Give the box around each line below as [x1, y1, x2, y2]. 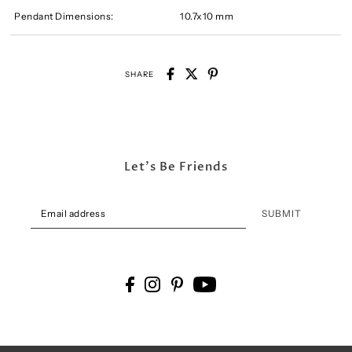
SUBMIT [261, 207, 302, 220]
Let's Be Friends [123, 159, 228, 176]
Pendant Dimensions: [14, 9, 114, 22]
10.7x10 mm [180, 9, 234, 22]
